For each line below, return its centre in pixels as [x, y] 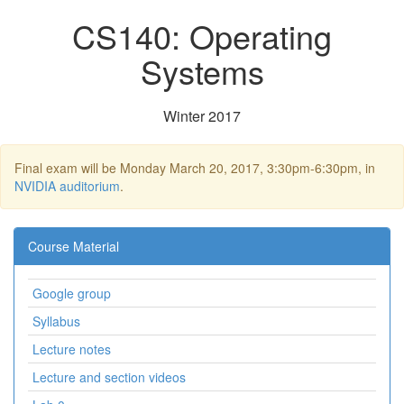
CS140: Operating [202, 36]
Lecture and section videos [109, 377]
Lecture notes [72, 349]
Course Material [73, 246]
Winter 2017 [202, 116]
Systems [202, 71]
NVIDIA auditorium [67, 186]
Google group [72, 293]
